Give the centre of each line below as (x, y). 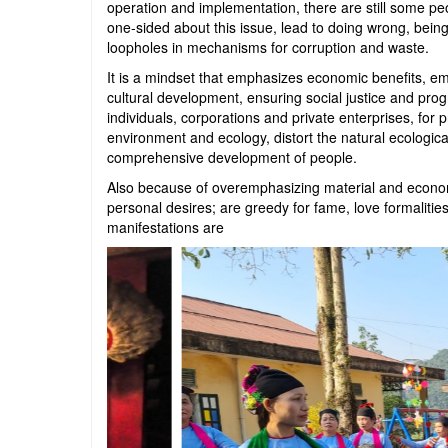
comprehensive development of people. (232, 157)
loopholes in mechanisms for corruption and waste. (268, 47)
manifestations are (165, 227)
